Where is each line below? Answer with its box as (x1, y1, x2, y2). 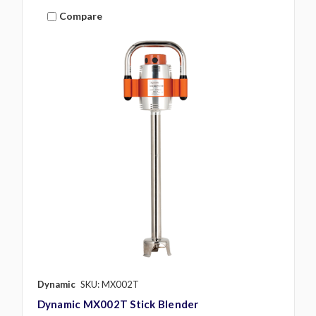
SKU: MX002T (80, 278, 139, 290)
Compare (59, 10, 103, 23)
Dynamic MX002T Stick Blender (37, 297, 199, 310)
